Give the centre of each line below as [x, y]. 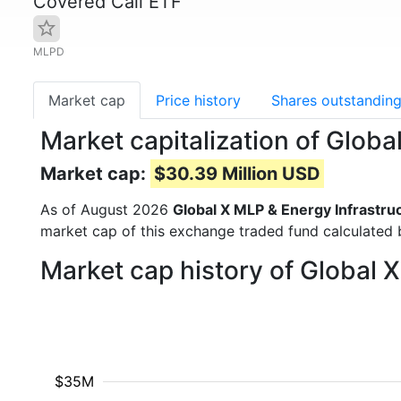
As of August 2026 [107, 209]
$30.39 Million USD [237, 174]
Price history [198, 100]
